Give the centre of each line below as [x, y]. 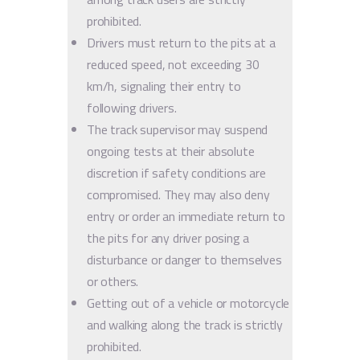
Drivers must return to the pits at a [181, 42]
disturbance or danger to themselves [184, 259]
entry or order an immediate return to [186, 216]
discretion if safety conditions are [176, 172]
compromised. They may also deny [178, 194]
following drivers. [132, 107]
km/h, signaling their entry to [164, 86]
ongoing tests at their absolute [171, 151]
